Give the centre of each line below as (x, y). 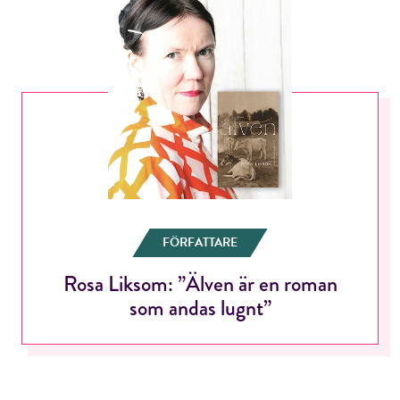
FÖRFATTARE (200, 243)
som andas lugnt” (200, 308)
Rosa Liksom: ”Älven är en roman (200, 284)
